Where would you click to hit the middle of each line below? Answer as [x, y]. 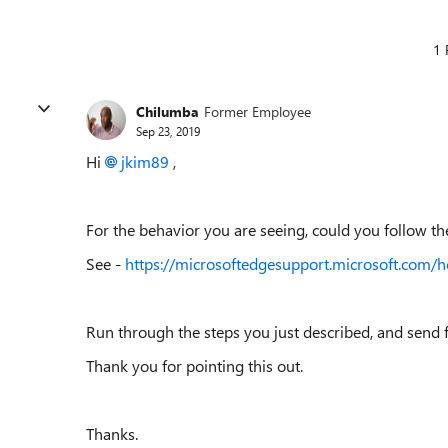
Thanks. [112, 433]
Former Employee [257, 111]
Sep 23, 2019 [168, 130]
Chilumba [167, 111]
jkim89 [145, 161]
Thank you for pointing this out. [194, 365]
